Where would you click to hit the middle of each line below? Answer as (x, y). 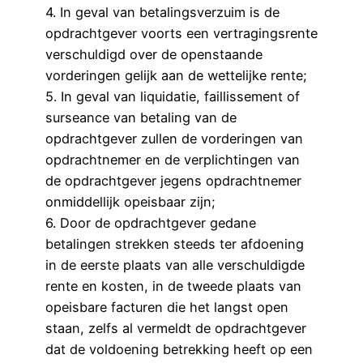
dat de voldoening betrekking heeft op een (179, 349)
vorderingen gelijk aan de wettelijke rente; (176, 75)
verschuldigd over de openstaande (154, 54)
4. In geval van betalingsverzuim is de (162, 12)
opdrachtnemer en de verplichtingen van (173, 159)
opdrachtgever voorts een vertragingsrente (181, 33)
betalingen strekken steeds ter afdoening (175, 243)
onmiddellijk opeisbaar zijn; (130, 201)
